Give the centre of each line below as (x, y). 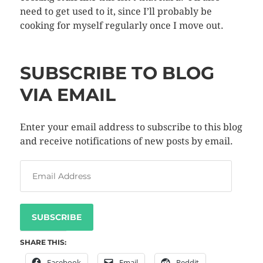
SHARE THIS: (43, 242)
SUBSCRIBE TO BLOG (117, 73)
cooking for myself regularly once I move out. (122, 25)
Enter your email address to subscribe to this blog (131, 127)
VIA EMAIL (68, 95)
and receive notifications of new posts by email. (126, 141)
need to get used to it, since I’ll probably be (116, 11)
